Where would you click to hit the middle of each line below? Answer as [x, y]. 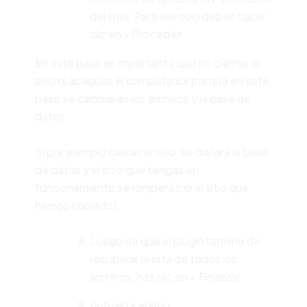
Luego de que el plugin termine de [175, 241]
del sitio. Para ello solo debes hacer [177, 16]
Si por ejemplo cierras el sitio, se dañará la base [151, 151]
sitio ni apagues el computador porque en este [152, 80]
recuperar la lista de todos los [163, 258]
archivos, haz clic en [139, 276]
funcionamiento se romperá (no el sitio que [142, 187]
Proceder [156, 34]
